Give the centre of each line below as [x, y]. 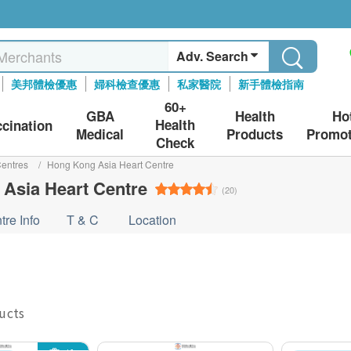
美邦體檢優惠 [44, 84]
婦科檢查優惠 [127, 84]
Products [255, 134]
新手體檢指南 [271, 84]
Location [152, 220]
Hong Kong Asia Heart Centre [110, 164]
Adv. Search [213, 56]
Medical [100, 134]
